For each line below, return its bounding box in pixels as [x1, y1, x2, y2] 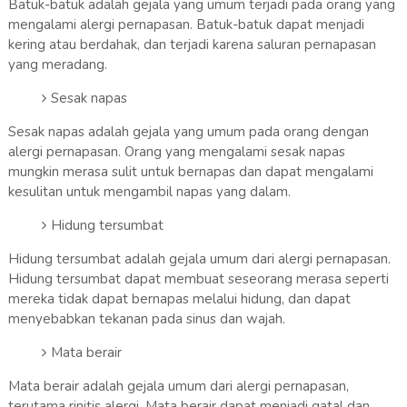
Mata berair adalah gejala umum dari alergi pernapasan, [7, 376, 349, 395]
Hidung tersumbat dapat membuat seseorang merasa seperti [7, 269, 389, 288]
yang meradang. [7, 55, 107, 74]
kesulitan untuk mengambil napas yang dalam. [7, 182, 291, 201]
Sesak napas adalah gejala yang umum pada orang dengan [7, 122, 369, 141]
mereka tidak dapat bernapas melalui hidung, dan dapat [7, 289, 351, 308]
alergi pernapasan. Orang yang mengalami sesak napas [7, 142, 345, 161]
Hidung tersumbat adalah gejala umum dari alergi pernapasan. [7, 249, 391, 268]
